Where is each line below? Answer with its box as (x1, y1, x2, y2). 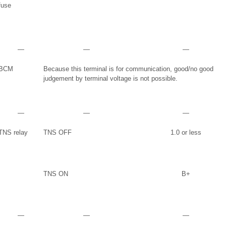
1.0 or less (170, 129, 201, 136)
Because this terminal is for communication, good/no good (43, 65, 213, 73)
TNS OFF (43, 129, 72, 136)
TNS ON (43, 170, 68, 178)
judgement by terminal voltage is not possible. (43, 75, 178, 82)
